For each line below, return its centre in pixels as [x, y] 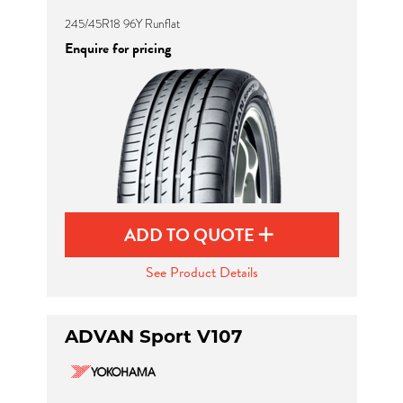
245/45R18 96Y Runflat [122, 24]
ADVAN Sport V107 [153, 336]
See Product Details [201, 273]
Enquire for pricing [117, 49]
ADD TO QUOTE [191, 235]
